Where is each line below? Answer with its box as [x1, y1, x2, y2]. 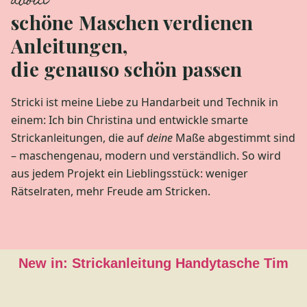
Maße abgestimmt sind [173, 130, 295, 146]
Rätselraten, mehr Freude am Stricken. [11, 184, 210, 199]
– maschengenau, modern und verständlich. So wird [11, 148, 281, 164]
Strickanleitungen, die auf [11, 130, 147, 146]
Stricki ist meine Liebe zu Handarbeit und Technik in [11, 95, 278, 110]
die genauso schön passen [11, 56, 243, 82]
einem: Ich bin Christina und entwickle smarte [11, 112, 248, 128]
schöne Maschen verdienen [11, 10, 254, 36]
